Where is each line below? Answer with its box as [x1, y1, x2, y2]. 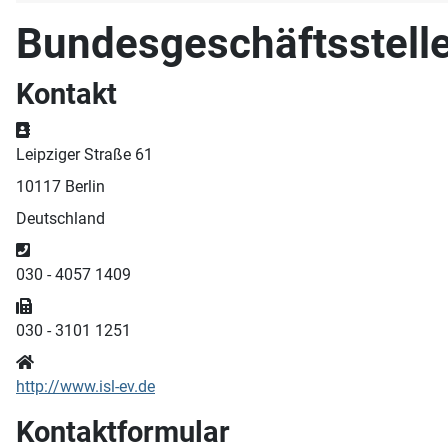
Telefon [29, 239, 84, 259]
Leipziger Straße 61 [16, 144, 153, 164]
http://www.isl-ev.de [16, 376, 155, 396]
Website [33, 351, 91, 371]
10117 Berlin [16, 176, 105, 196]
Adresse [29, 119, 89, 139]
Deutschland [16, 208, 105, 228]
